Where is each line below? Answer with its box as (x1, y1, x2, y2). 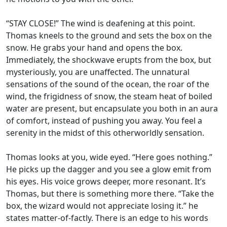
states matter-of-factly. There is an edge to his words (6, 212, 208, 223)
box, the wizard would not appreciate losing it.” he (6, 200, 198, 211)
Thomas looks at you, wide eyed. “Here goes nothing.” (6, 152, 212, 163)
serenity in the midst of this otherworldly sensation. (6, 127, 204, 138)
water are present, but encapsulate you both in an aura (6, 103, 218, 114)
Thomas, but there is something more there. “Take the (6, 188, 214, 199)
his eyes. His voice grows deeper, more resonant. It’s (6, 176, 206, 187)
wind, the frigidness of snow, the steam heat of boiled (6, 91, 212, 102)
